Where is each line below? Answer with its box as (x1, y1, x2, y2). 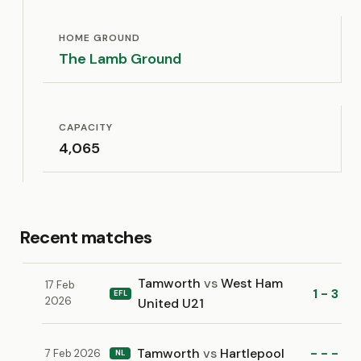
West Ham (218, 275, 284, 292)
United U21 (138, 295, 205, 312)
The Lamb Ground (59, 49, 181, 68)
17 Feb (45, 278, 75, 292)
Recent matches (19, 226, 152, 249)
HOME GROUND (59, 31, 140, 44)
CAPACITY (59, 121, 113, 134)
